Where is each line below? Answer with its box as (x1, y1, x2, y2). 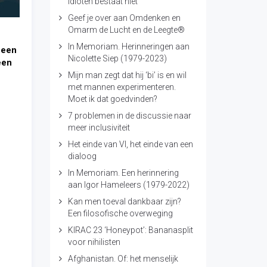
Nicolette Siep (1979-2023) (67, 54, 167, 63)
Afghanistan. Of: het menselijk (67, 254, 178, 263)
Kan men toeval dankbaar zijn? (67, 197, 181, 206)
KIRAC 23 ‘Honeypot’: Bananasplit (67, 225, 193, 235)
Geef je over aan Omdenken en (67, 13, 181, 23)
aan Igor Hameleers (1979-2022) (67, 180, 190, 190)
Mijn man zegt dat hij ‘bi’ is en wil (67, 70, 187, 80)
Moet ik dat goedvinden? (67, 94, 157, 104)
